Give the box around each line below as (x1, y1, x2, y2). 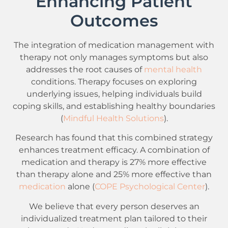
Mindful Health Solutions (63, 113, 164, 123)
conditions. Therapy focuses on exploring (31, 76, 197, 87)
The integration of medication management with (14, 40, 214, 50)
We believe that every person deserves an (28, 201, 199, 211)
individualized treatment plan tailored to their (21, 213, 207, 223)
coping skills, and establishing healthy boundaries (13, 101, 215, 111)
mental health (144, 64, 202, 74)
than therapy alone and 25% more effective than (16, 169, 212, 180)
